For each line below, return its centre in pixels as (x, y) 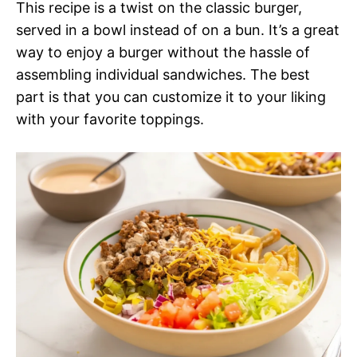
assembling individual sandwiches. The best (163, 74)
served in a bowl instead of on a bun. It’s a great (178, 29)
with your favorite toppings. (110, 119)
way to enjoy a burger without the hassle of (163, 52)
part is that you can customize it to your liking (171, 96)
